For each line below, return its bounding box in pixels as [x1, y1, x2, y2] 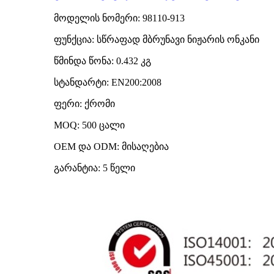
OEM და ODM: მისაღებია [54, 141, 169, 152]
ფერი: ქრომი [54, 98, 115, 109]
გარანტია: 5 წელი [54, 163, 135, 174]
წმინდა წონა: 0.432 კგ [54, 56, 151, 67]
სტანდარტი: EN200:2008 [54, 77, 161, 88]
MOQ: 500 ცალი [54, 120, 125, 131]
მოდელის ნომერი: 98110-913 [54, 13, 185, 24]
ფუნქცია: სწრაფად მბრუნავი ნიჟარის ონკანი [54, 34, 259, 45]
